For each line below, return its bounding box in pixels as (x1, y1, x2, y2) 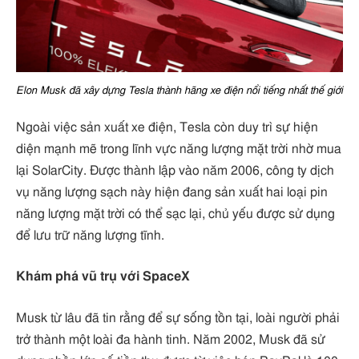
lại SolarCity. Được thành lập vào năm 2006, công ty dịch (16, 163, 334, 177)
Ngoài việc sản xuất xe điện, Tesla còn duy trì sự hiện (16, 120, 318, 134)
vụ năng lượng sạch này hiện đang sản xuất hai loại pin (16, 185, 328, 199)
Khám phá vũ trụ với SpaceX (16, 270, 190, 284)
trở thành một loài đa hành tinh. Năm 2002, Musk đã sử (16, 333, 325, 346)
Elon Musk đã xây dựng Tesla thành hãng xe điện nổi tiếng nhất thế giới (16, 84, 343, 96)
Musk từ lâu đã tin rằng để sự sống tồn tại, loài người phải (16, 311, 340, 325)
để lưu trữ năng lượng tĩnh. (16, 228, 164, 242)
